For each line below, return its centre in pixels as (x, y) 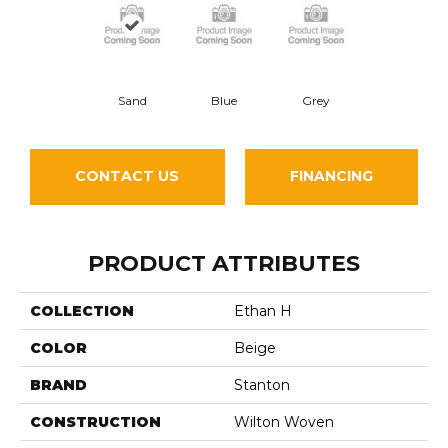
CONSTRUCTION (95, 421)
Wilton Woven (284, 421)
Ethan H (263, 310)
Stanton (262, 384)
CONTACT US (127, 176)
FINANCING (331, 176)
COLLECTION (82, 310)
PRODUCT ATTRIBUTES (224, 263)
